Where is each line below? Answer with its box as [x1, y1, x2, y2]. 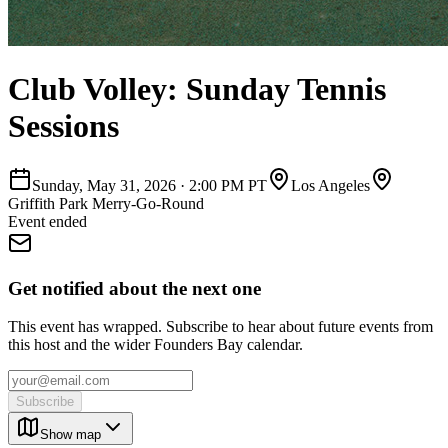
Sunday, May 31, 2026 [32, 176, 176, 194]
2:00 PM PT [189, 176, 267, 194]
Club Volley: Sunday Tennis [8, 71, 386, 108]
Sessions [8, 108, 119, 145]
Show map [40, 427, 101, 443]
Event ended [8, 212, 87, 230]
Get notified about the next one [8, 277, 261, 299]
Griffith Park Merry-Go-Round [8, 194, 204, 212]
